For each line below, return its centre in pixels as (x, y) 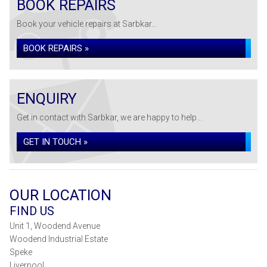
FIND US (32, 211)
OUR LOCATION (60, 195)
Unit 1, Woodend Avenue (55, 226)
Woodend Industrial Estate (59, 239)
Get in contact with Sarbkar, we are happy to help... (109, 117)
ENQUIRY (47, 99)
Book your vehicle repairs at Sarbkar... (87, 24)
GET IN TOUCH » (55, 142)
